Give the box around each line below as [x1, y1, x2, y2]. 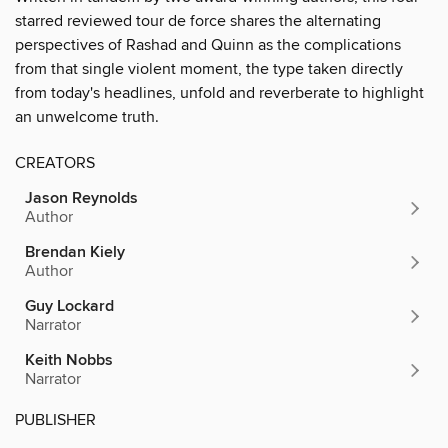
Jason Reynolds [25, 187, 138, 209]
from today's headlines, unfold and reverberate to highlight [15, 82, 424, 103]
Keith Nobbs [25, 349, 113, 371]
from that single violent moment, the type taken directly [15, 58, 403, 79]
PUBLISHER [15, 409, 96, 430]
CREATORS [15, 152, 95, 173]
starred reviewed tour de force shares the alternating [15, 10, 381, 31]
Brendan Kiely [25, 241, 125, 263]
